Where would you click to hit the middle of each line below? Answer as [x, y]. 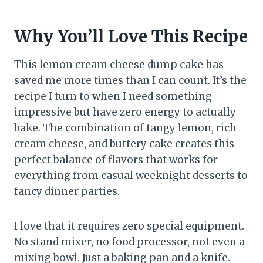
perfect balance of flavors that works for [116, 159]
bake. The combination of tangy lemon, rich [125, 128]
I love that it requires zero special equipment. [129, 226]
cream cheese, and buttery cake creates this [124, 144]
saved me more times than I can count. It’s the [130, 80]
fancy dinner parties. [67, 191]
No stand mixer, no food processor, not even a [129, 242]
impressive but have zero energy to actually [125, 112]
